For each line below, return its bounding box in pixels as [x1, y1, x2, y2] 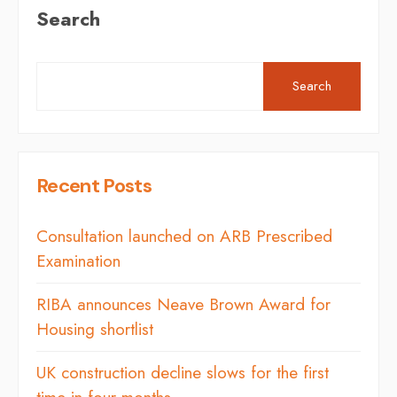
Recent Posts [36, 172, 152, 198]
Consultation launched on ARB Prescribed [36, 223, 332, 248]
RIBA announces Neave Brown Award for [36, 292, 331, 316]
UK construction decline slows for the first [36, 360, 329, 385]
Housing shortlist [36, 316, 153, 341]
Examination [36, 248, 121, 273]
